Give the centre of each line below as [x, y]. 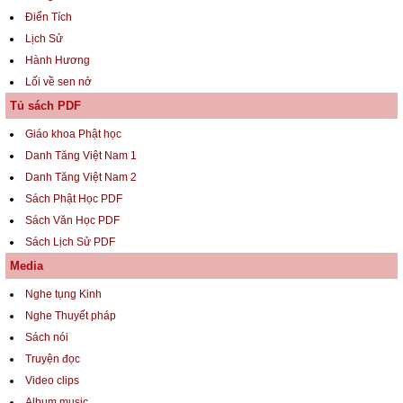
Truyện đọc [53, 359]
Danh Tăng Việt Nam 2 [81, 178]
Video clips [52, 381]
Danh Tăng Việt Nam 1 [81, 156]
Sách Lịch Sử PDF [70, 242]
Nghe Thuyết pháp [71, 316]
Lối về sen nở [58, 82]
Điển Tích [49, 18]
